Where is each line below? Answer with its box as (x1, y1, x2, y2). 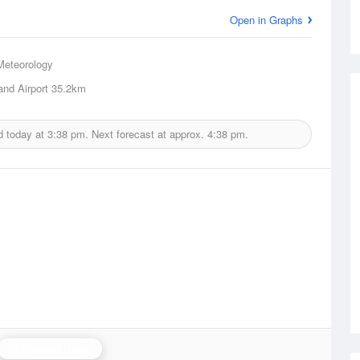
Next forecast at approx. (88, 126, 207, 141)
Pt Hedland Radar (7, 341, 92, 356)
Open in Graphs (230, 12, 303, 27)
